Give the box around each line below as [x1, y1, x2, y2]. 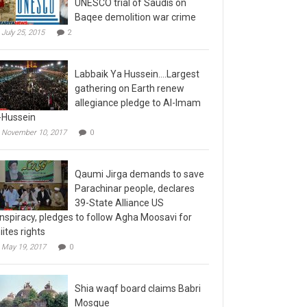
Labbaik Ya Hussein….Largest [75, 61, 199, 72]
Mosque [75, 290, 110, 301]
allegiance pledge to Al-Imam [75, 90, 201, 101]
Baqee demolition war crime [75, 4, 196, 15]
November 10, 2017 [1, 121, 66, 130]
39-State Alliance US [75, 190, 164, 201]
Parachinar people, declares [75, 175, 195, 186]
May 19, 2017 [1, 235, 46, 244]
